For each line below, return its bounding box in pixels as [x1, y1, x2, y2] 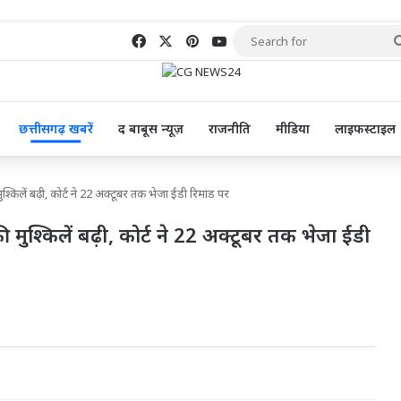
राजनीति [208, 120, 251, 138]
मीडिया [275, 120, 310, 138]
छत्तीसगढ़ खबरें [18, 120, 93, 138]
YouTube [225, 30, 285, 50]
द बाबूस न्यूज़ [117, 120, 183, 138]
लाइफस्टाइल [334, 120, 396, 138]
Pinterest [197, 30, 260, 50]
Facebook [144, 30, 208, 50]
